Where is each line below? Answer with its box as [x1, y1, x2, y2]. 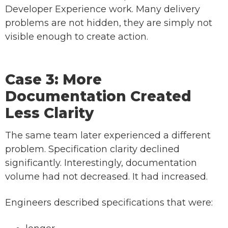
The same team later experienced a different [5, 130, 211, 141]
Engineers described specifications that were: [5, 197, 213, 209]
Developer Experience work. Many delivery [5, 4, 200, 15]
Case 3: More [5, 71, 102, 89]
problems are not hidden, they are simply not [5, 17, 212, 29]
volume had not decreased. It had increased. [5, 171, 208, 183]
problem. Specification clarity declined [5, 144, 180, 155]
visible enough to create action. [5, 31, 148, 43]
